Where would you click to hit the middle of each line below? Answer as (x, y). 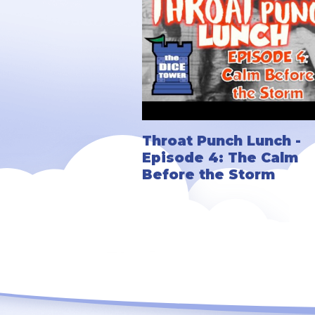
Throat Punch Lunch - (222, 140)
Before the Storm (209, 174)
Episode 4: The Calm (220, 157)
